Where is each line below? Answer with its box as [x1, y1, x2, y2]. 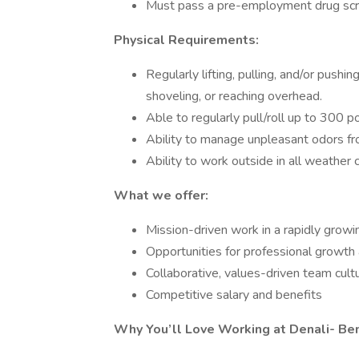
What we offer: [114, 187, 208, 204]
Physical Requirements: [114, 31, 259, 49]
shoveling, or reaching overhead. [146, 87, 322, 105]
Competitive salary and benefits [146, 286, 322, 304]
